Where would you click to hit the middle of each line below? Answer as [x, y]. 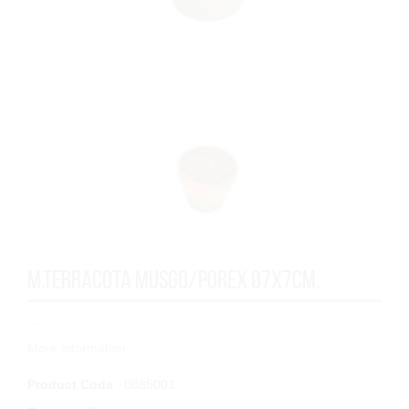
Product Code [70, 384]
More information [77, 347]
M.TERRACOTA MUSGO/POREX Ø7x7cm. [173, 279]
